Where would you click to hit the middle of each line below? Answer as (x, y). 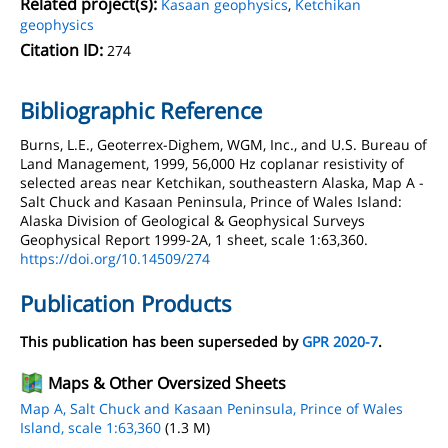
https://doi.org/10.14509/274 (115, 258)
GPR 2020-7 (340, 341)
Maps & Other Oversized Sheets (167, 383)
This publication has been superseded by (161, 341)
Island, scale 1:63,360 (90, 427)
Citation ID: (61, 50)
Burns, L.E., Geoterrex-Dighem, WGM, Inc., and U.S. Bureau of (223, 144)
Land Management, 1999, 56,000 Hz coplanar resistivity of (212, 163)
